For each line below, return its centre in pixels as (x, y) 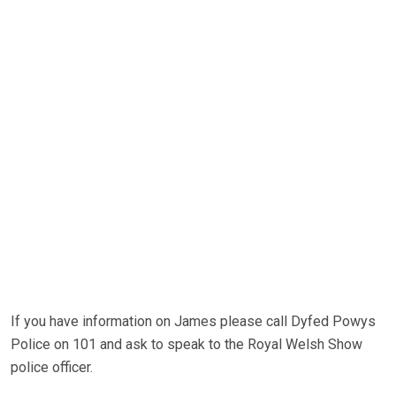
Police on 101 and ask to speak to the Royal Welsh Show (187, 345)
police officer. (52, 368)
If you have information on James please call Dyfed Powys (193, 322)
